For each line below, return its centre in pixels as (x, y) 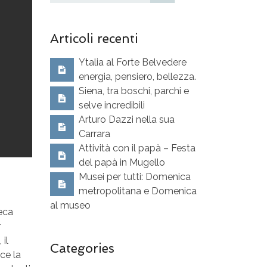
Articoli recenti (94, 39)
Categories (82, 249)
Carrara (94, 134)
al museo (70, 206)
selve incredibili (111, 105)
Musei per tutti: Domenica (134, 177)
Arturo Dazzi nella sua (126, 120)
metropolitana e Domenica (137, 191)
